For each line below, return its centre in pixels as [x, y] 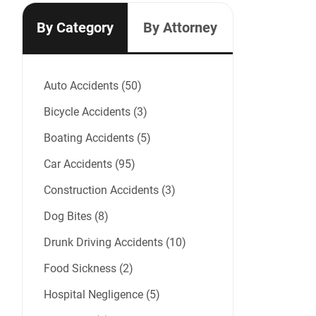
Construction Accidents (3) [110, 190]
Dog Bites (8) [76, 217]
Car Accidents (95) [90, 164]
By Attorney [180, 28]
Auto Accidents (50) [93, 86]
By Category [75, 28]
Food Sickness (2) [89, 269]
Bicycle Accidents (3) [96, 112]
